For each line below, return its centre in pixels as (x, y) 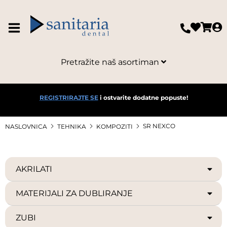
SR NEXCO (159, 126)
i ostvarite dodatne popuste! (143, 98)
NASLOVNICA (26, 126)
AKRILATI (34, 169)
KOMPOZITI (115, 126)
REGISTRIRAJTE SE (69, 98)
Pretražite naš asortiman (111, 62)
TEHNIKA (72, 126)
